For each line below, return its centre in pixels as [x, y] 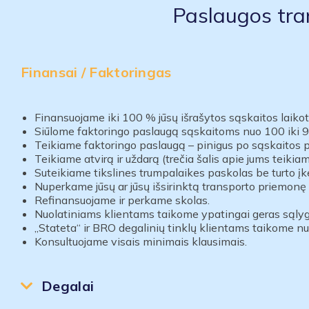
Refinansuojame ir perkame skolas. [122, 200]
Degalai [68, 286]
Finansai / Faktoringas [96, 72]
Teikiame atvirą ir [80, 159]
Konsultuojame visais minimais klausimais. [141, 241]
